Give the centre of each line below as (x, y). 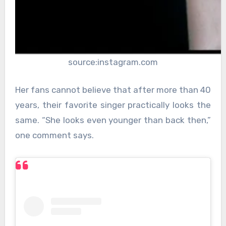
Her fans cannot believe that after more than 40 (113, 90)
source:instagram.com (113, 62)
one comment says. (54, 135)
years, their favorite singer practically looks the (113, 105)
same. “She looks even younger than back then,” (113, 120)
